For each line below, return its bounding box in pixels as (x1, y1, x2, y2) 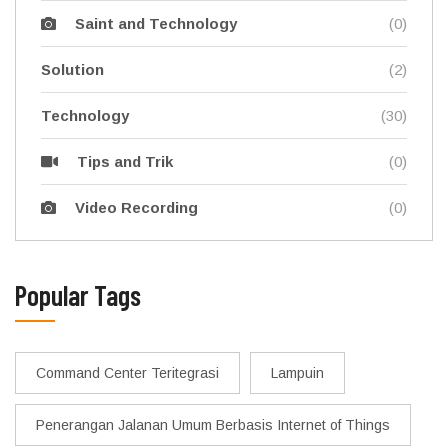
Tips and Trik (76, 152, 173, 170)
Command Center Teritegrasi (36, 364, 219, 381)
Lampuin (271, 364, 324, 381)
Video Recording (75, 198, 198, 216)
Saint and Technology (75, 14, 237, 32)
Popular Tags (15, 277, 141, 312)
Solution (41, 60, 104, 78)
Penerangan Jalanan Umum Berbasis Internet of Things (36, 416, 390, 433)
